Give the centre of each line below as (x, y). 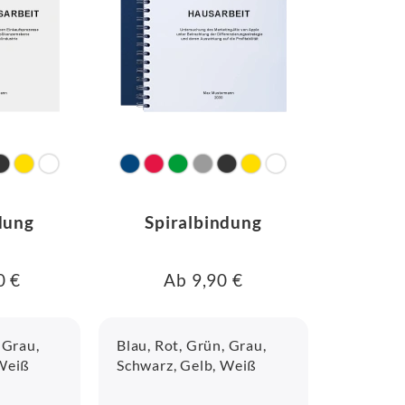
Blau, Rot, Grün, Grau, (192, 345)
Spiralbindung (203, 222)
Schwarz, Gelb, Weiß (187, 365)
